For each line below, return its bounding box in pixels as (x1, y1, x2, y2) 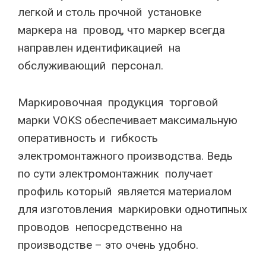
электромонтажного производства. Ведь (18, 149, 236, 163)
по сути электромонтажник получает (18, 167, 213, 180)
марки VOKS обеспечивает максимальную (18, 113, 237, 127)
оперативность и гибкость (18, 131, 158, 145)
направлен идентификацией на (18, 41, 183, 55)
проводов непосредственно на (18, 220, 185, 234)
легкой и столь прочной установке (18, 5, 204, 19)
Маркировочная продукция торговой (18, 96, 221, 109)
